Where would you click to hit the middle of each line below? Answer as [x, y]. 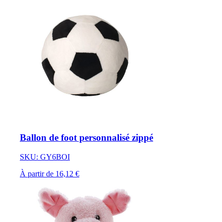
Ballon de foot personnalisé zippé [86, 138]
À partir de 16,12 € [50, 174]
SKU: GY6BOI [45, 157]
